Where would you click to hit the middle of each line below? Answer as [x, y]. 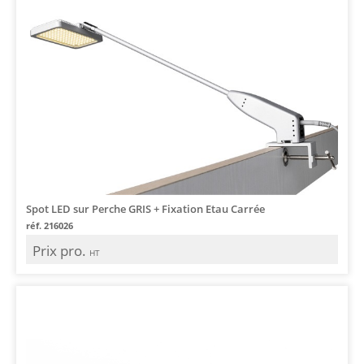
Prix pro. [61, 250]
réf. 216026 [50, 225]
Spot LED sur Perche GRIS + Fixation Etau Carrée [145, 208]
